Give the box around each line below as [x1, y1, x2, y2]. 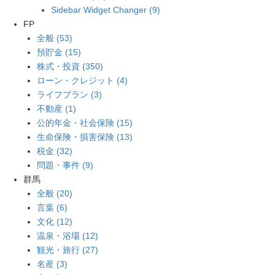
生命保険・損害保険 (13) [37, 131, 133, 142]
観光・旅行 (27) [37, 244, 99, 255]
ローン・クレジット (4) [37, 75, 128, 85]
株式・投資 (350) [37, 61, 104, 71]
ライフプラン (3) [37, 89, 103, 99]
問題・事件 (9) [37, 160, 94, 170]
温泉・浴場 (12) [37, 230, 99, 241]
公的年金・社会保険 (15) [37, 117, 133, 128]
